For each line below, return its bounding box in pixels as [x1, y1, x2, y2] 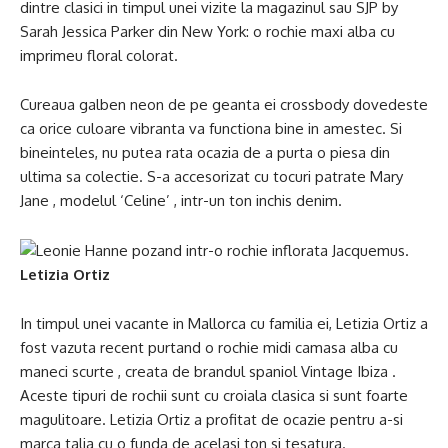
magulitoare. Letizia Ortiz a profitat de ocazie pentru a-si [20, 410, 403, 429]
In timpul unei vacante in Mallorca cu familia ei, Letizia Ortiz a [20, 314, 428, 333]
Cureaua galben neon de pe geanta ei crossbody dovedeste [20, 95, 428, 114]
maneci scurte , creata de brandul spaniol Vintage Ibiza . [20, 362, 396, 381]
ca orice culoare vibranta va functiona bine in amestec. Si [20, 119, 402, 138]
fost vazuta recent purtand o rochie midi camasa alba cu [20, 338, 398, 357]
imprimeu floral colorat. [20, 46, 178, 65]
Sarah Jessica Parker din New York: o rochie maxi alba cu [20, 22, 395, 41]
